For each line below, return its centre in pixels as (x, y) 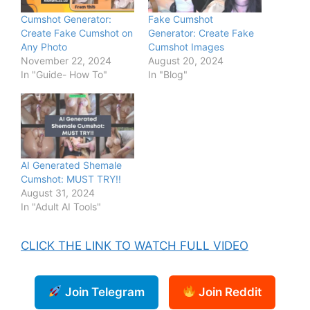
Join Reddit (228, 292)
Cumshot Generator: (66, 19)
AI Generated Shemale (71, 165)
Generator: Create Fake (201, 33)
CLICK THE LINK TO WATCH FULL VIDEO (135, 245)
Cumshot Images (186, 46)
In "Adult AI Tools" (61, 206)
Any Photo (44, 46)
